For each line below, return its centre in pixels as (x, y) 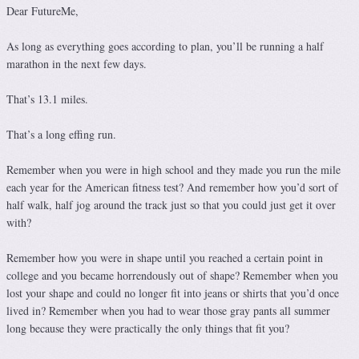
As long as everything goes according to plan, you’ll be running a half (165, 46)
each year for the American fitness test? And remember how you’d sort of (172, 188)
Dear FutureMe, (42, 11)
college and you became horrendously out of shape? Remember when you (172, 276)
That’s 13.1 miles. (47, 99)
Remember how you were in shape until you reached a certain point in (165, 258)
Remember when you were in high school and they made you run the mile (173, 170)
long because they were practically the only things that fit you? (148, 329)
